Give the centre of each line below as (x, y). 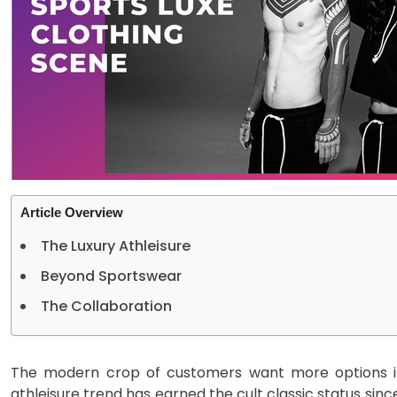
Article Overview (72, 213)
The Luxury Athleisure (116, 246)
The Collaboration (106, 307)
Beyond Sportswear (111, 276)
